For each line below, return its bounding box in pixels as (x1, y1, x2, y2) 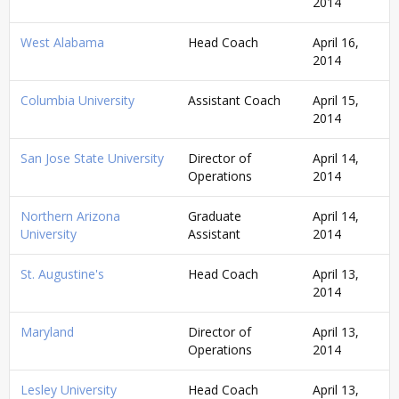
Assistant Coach (188, 91, 281, 109)
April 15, (313, 91, 359, 109)
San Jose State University (20, 149, 164, 167)
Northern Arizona (20, 207, 120, 224)
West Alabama (20, 33, 104, 51)
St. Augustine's (20, 265, 104, 282)
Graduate (188, 207, 241, 224)
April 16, (313, 33, 359, 51)
